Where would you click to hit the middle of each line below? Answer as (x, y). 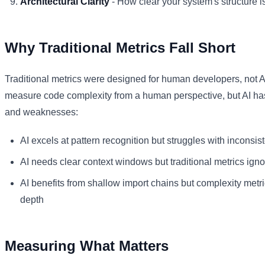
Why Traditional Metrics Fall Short (120, 47)
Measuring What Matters (87, 245)
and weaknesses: (41, 112)
